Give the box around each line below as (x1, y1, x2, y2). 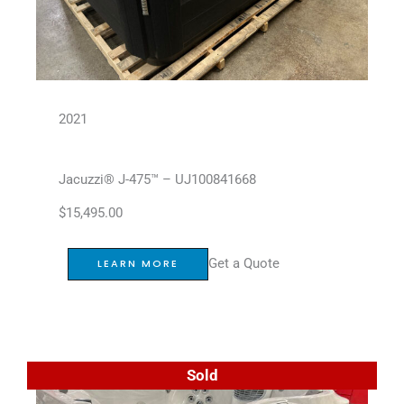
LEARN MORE (97, 256, 179, 271)
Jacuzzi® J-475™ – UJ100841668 (59, 170, 256, 188)
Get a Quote (208, 255, 280, 272)
